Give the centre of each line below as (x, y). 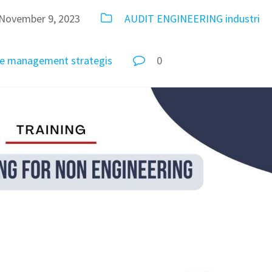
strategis (92, 60)
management (38, 60)
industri (242, 19)
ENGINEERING (189, 19)
